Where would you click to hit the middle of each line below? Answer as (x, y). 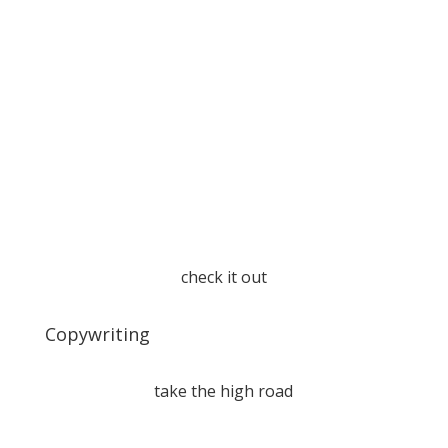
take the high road (224, 391)
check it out (223, 277)
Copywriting (97, 334)
